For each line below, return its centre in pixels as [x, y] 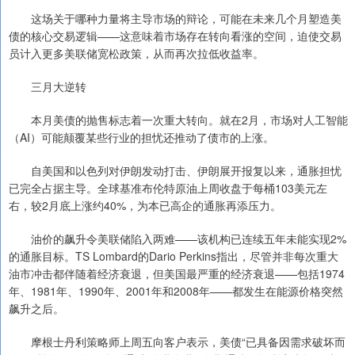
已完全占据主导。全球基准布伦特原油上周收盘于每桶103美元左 [168, 187]
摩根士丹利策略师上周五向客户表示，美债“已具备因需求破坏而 [177, 341]
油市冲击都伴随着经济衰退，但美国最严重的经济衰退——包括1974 [177, 273]
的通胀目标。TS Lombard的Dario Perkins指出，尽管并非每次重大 [174, 256]
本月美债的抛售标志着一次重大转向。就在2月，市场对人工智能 [178, 119]
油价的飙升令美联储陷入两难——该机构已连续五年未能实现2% [177, 238]
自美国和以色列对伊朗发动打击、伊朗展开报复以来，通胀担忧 [175, 170]
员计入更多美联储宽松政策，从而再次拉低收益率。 [136, 53]
